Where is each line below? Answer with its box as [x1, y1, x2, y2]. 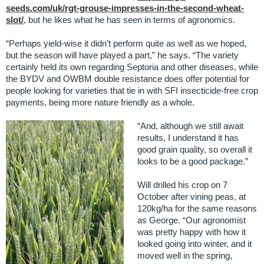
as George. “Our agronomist [137, 215, 246, 226]
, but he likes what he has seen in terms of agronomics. [24, 15, 235, 25]
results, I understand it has [137, 133, 239, 143]
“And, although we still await [137, 121, 244, 131]
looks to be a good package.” [137, 156, 249, 167]
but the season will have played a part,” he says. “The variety [6, 50, 239, 61]
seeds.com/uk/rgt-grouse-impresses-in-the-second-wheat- [6, 3, 244, 14]
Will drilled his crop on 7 [137, 180, 228, 190]
